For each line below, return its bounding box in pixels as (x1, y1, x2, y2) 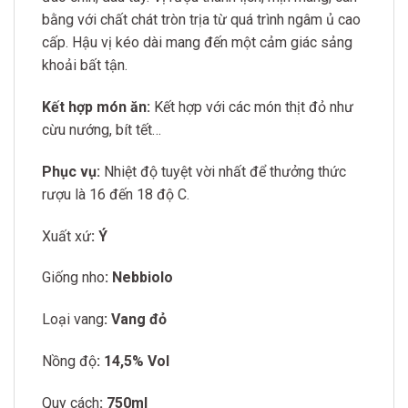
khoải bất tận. (42, 56, 127, 75)
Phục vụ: (42, 162, 100, 180)
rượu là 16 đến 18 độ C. (42, 185, 189, 203)
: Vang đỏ (104, 311, 167, 329)
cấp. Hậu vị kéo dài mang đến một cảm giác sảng (42, 34, 352, 52)
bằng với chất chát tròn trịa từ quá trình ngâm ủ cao (42, 11, 361, 29)
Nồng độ (42, 352, 97, 370)
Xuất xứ (42, 227, 91, 245)
